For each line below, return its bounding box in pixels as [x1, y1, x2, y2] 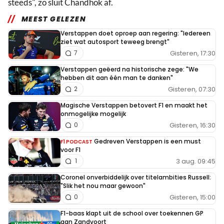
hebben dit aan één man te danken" [60, 73, 173, 82]
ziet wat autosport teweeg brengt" [60, 37, 169, 46]
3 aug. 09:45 [176, 156, 215, 166]
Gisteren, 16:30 [169, 120, 215, 130]
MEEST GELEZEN [21, 14, 86, 24]
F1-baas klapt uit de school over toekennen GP [60, 209, 203, 218]
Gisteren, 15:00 [169, 192, 215, 202]
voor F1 [60, 145, 80, 154]
